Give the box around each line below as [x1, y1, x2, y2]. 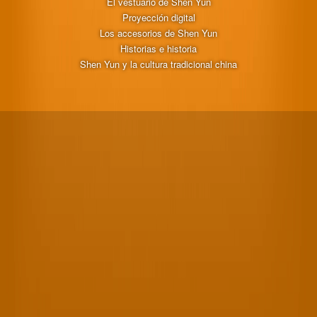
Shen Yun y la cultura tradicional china [80, 57, 237, 71]
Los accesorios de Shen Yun [100, 25, 217, 40]
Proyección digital [122, 10, 195, 24]
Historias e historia [120, 41, 197, 55]
